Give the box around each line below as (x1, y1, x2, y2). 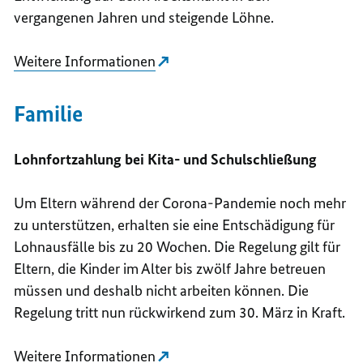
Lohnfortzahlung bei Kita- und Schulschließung (14, 149, 318, 169)
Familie (14, 100, 83, 127)
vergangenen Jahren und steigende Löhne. (14, 7, 275, 27)
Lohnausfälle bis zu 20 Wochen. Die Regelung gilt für (14, 237, 341, 256)
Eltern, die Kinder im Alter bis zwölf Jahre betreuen (14, 258, 327, 278)
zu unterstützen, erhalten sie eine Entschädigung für (14, 215, 335, 234)
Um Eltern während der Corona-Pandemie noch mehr (14, 193, 347, 212)
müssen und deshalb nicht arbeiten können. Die (14, 280, 310, 300)
